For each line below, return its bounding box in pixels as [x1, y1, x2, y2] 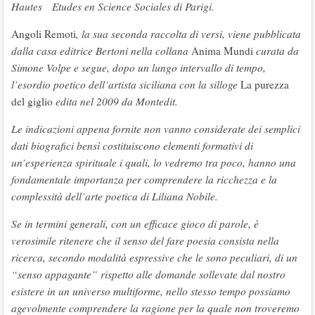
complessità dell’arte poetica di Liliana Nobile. [11, 189, 218, 203]
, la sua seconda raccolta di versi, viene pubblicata [76, 27, 301, 41]
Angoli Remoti [11, 27, 76, 41]
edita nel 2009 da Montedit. [53, 94, 178, 108]
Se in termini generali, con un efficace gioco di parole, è [11, 217, 259, 231]
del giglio [11, 94, 53, 108]
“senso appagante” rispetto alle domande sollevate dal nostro [11, 267, 285, 281]
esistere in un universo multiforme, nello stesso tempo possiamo [11, 284, 290, 298]
